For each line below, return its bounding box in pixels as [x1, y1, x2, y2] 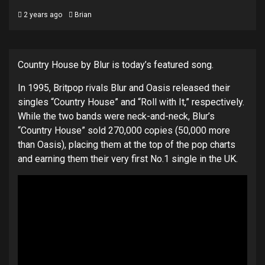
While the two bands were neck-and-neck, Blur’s [18, 111, 215, 122]
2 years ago [22, 11, 62, 19]
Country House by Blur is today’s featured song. [18, 59, 214, 70]
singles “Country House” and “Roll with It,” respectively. [18, 96, 244, 108]
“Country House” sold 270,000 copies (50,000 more [18, 125, 230, 136]
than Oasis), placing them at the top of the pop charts [18, 139, 235, 150]
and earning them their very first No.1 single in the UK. [18, 153, 238, 164]
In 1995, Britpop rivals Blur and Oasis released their [18, 82, 230, 93]
